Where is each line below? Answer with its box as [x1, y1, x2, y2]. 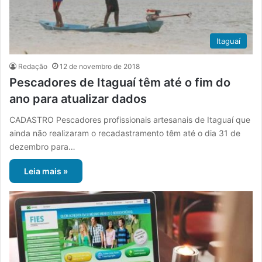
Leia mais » [24, 166, 68, 177]
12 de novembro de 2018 [60, 62, 140, 71]
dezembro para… [9, 142, 75, 152]
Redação [18, 62, 47, 71]
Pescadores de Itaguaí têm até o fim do [9, 75, 230, 90]
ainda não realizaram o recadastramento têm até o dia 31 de [9, 128, 240, 139]
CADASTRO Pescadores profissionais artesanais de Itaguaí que [9, 115, 250, 125]
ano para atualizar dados [9, 92, 147, 106]
